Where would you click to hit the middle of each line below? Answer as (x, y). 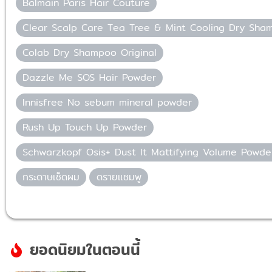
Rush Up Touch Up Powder (85, 127)
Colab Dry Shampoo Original (90, 52)
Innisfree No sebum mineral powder (107, 102)
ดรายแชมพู (119, 177)
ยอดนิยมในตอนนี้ (85, 249)
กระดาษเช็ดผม (51, 177)
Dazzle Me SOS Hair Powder (90, 77)
